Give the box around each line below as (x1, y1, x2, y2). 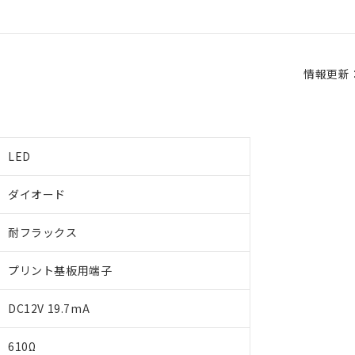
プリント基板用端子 (8, 262, 113, 278)
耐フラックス (8, 224, 78, 240)
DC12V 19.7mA (8, 300, 90, 316)
